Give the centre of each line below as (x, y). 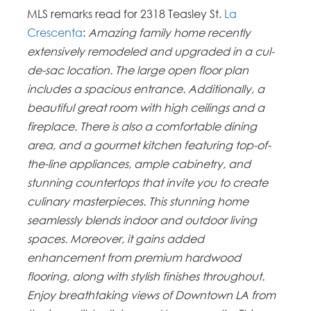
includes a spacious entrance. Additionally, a (146, 89)
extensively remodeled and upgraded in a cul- (151, 51)
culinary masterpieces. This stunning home (138, 201)
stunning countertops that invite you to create (148, 182)
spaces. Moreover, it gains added (116, 238)
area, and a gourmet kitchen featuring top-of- (149, 145)
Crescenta (55, 32)
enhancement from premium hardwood (134, 257)
